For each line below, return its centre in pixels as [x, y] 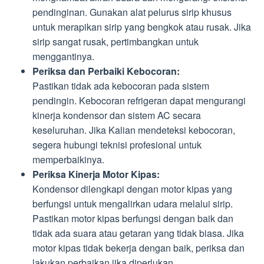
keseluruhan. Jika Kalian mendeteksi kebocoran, [134, 130]
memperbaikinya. [68, 159]
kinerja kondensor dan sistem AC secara [117, 115]
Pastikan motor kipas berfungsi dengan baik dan [133, 218]
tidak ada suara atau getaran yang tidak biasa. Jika [138, 233]
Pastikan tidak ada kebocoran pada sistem [121, 85]
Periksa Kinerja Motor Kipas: [96, 174]
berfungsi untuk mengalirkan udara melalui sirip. [133, 203]
